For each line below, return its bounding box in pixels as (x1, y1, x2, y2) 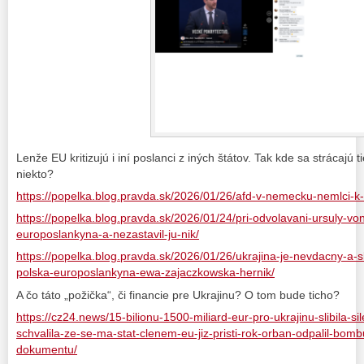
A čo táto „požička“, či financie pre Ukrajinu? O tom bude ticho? (16, 288, 340, 301)
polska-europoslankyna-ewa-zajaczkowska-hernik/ (16, 266, 275, 279)
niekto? (16, 167, 54, 181)
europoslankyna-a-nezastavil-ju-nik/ (16, 227, 199, 241)
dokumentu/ (16, 342, 77, 356)
